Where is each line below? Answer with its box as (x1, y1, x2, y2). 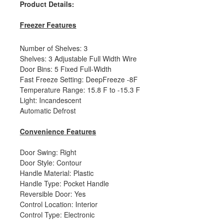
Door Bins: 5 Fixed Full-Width (20, 63, 111, 74)
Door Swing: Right (20, 147, 76, 157)
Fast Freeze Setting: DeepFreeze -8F (20, 74, 138, 84)
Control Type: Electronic (20, 209, 95, 220)
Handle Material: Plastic (20, 167, 94, 178)
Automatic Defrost (20, 105, 76, 115)
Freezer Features (20, 19, 76, 30)
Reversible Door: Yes (20, 188, 86, 199)
